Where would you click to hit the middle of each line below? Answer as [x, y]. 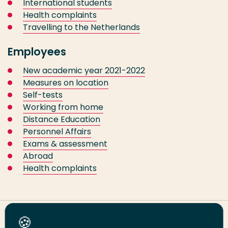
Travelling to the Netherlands [81, 27]
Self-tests [43, 95]
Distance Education [62, 119]
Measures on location [66, 83]
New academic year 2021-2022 [84, 70]
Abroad [38, 156]
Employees [37, 52]
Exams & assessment [65, 144]
